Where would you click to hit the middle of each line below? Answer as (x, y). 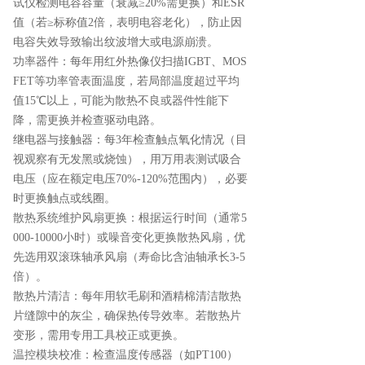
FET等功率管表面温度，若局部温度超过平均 (126, 81)
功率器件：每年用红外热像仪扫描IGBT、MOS (130, 61)
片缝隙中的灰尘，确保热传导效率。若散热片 (127, 315)
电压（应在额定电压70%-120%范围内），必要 (130, 178)
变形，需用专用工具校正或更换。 (99, 335)
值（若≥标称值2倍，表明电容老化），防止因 (128, 22)
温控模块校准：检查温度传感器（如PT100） (125, 354)
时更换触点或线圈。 (64, 198)
